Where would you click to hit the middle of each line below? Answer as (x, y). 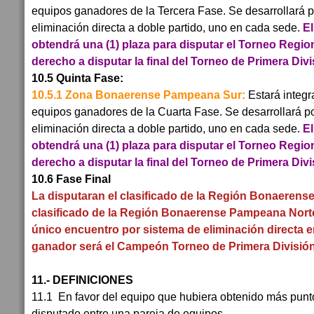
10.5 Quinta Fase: (79, 78)
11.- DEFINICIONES (84, 280)
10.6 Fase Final (71, 179)
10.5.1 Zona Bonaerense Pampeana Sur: (138, 95)
